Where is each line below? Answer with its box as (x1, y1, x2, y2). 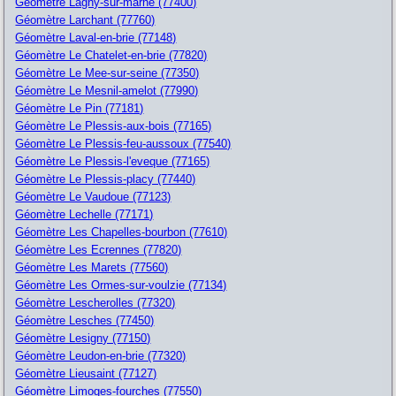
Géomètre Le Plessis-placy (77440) (15, 171, 196, 186)
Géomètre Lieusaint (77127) (15, 366, 157, 380)
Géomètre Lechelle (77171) (15, 207, 154, 221)
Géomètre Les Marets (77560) (15, 260, 169, 274)
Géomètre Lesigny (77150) (15, 331, 151, 345)
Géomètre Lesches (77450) (15, 313, 155, 327)
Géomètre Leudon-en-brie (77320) (15, 348, 187, 362)
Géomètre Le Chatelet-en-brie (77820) (15, 48, 208, 62)
